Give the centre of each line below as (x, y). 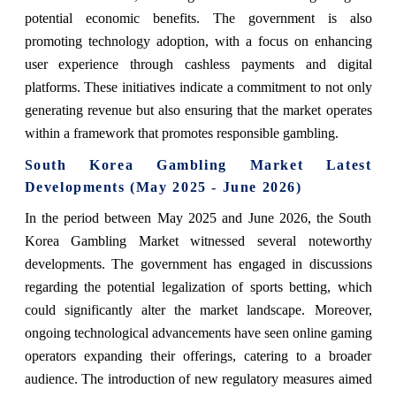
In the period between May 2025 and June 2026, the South (198, 218)
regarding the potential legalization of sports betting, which (198, 287)
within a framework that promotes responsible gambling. (181, 133)
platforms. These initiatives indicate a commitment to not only (198, 88)
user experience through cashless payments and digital (198, 65)
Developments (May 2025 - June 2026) (163, 187)
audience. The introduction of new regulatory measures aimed (198, 379)
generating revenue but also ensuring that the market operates (198, 110)
